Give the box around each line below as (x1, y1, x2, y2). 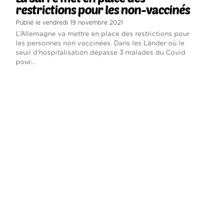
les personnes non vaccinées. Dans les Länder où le (15, 39, 184, 47)
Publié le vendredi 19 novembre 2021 (15, 19, 123, 26)
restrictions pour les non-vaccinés (15, 2, 190, 17)
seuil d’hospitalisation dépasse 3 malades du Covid (15, 49, 185, 56)
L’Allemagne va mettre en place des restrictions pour (15, 30, 189, 37)
